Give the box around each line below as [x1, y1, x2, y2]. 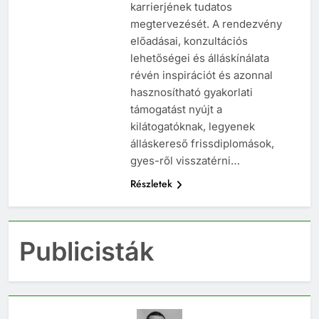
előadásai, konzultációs [130, 47, 248, 61]
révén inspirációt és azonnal [130, 81, 273, 95]
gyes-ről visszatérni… [130, 167, 240, 181]
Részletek [130, 189, 172, 204]
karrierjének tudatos [130, 13, 232, 27]
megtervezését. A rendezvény [130, 30, 282, 44]
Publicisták [19, 249, 155, 281]
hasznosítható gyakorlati [130, 98, 253, 113]
